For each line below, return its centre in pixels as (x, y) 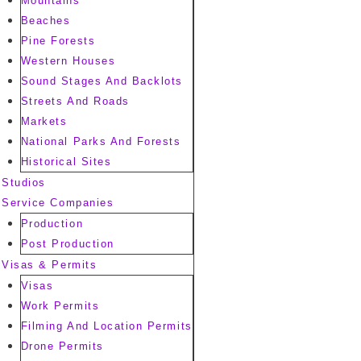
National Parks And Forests (101, 141)
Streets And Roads (75, 101)
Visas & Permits (50, 265)
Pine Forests (58, 41)
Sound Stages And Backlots (102, 81)
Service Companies (58, 203)
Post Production (67, 244)
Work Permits (60, 306)
